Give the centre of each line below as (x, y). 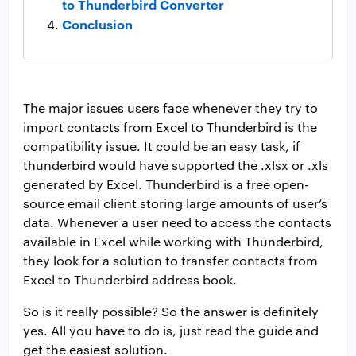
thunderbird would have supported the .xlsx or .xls (176, 165)
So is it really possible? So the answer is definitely (171, 311)
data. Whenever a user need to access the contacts (177, 222)
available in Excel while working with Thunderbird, (173, 242)
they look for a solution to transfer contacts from (170, 261)
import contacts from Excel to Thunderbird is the (170, 127)
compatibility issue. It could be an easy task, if (162, 146)
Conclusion (97, 24)
